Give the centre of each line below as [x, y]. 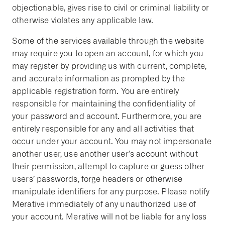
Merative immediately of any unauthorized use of [104, 204]
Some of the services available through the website [108, 41]
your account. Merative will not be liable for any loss [109, 217]
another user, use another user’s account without [105, 154]
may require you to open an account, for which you [108, 53]
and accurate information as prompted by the [98, 79]
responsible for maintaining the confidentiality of [104, 104]
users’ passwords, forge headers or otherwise [97, 179]
